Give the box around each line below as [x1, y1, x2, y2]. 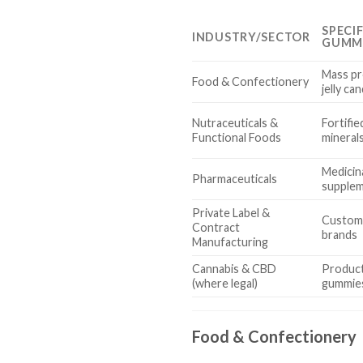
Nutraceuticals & [192, 116, 278, 130]
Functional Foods [192, 130, 281, 145]
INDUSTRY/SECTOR [192, 30, 310, 45]
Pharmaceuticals [192, 172, 277, 186]
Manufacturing [192, 235, 268, 250]
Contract [192, 220, 240, 235]
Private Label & [192, 206, 270, 220]
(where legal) [192, 276, 258, 291]
